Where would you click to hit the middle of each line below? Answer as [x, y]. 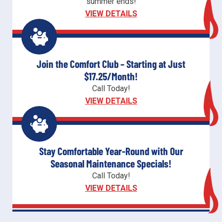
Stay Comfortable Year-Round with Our [111, 151]
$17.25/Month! [111, 76]
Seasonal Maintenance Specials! [111, 163]
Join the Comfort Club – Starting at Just [111, 63]
